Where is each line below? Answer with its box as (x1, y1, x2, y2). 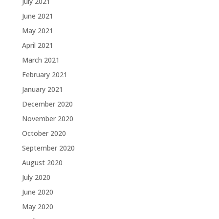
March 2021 (22, 55, 60, 65)
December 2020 (22, 99, 73, 109)
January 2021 (22, 85, 63, 94)
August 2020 (22, 158, 63, 168)
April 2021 (22, 41, 53, 50)
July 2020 (22, 173, 50, 182)
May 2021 (22, 26, 53, 36)
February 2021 (22, 70, 67, 80)
